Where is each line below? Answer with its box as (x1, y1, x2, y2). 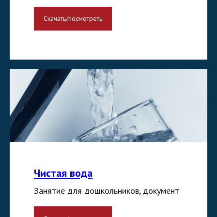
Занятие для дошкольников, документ (34, 185, 179, 197)
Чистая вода (34, 166, 93, 180)
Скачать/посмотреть (44, 14, 102, 23)
